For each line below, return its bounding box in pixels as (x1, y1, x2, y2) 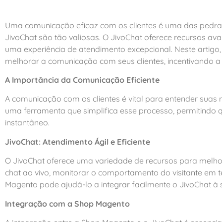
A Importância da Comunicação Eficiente (5, 74, 160, 85)
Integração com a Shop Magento (5, 198, 130, 209)
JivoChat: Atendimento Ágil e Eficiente (5, 136, 150, 147)
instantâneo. (5, 117, 50, 128)
